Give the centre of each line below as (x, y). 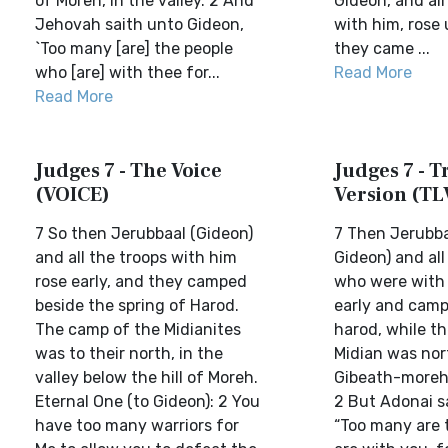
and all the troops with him (136, 257)
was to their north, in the (129, 353)
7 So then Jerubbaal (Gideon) (144, 233)
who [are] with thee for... (127, 72)
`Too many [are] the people (134, 48)
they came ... (381, 48)
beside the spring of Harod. (137, 305)
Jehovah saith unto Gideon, (139, 24)
